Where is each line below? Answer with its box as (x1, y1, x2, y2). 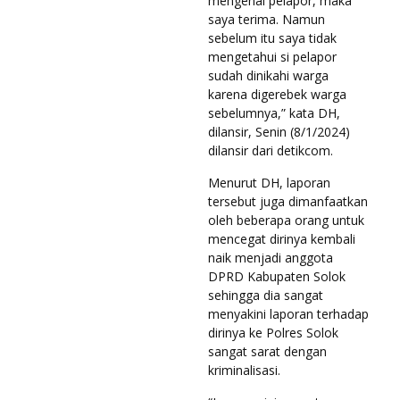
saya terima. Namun (208, 10, 325, 28)
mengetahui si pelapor (208, 47, 337, 65)
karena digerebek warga (208, 85, 346, 103)
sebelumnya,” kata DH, (208, 104, 340, 121)
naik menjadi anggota (208, 248, 333, 266)
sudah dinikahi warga (208, 66, 329, 84)
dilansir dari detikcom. (208, 141, 333, 159)
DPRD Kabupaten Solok (208, 267, 346, 285)
